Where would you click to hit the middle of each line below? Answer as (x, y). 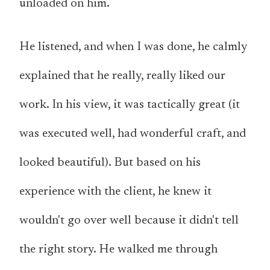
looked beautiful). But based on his (110, 163)
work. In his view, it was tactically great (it (130, 105)
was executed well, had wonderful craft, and (133, 134)
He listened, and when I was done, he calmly (133, 47)
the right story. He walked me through (118, 250)
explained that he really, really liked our (122, 76)
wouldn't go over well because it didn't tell (129, 221)
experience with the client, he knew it (115, 192)
